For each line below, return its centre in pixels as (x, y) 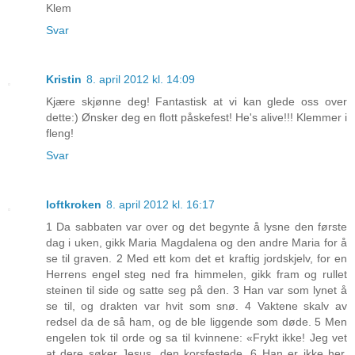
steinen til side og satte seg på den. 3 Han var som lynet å (197, 290)
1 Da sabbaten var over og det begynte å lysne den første (197, 227)
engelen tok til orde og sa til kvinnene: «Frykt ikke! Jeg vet (197, 338)
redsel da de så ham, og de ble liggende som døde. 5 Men (197, 322)
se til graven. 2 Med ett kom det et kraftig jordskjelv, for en (197, 259)
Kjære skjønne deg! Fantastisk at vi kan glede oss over (197, 102)
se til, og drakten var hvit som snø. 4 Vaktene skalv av (197, 306)
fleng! (60, 134)
